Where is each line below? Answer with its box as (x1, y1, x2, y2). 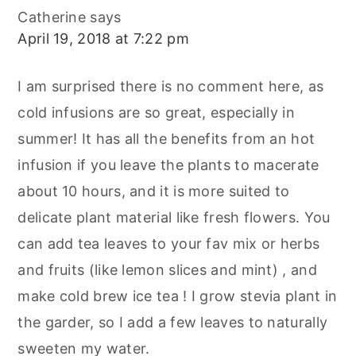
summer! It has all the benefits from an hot (17, 130, 315, 147)
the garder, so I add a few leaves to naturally (17, 313, 328, 331)
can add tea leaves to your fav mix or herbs (17, 234, 320, 252)
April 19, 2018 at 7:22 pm (17, 29, 189, 47)
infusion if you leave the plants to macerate (17, 156, 319, 173)
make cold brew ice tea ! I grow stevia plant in (17, 287, 338, 304)
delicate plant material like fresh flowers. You (17, 208, 331, 226)
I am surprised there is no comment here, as (17, 77, 324, 95)
